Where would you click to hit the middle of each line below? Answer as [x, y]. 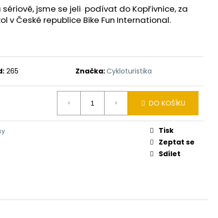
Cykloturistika [129, 71]
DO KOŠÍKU [167, 103]
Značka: [91, 71]
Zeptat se [177, 142]
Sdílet [170, 154]
